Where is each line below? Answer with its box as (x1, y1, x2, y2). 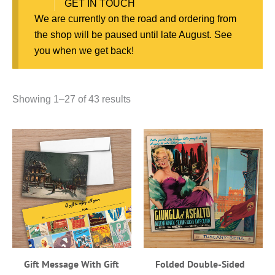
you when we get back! (34, 45, 134, 56)
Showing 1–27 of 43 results (12, 94, 131, 105)
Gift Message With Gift (24, 258, 120, 270)
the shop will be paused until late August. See (34, 29, 232, 41)
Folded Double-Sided (155, 258, 246, 270)
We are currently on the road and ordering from (34, 14, 236, 25)
